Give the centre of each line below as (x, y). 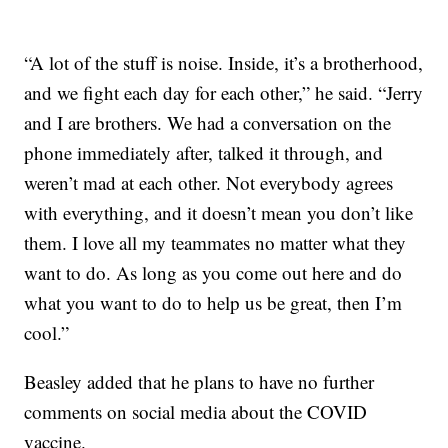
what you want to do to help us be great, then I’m (213, 303)
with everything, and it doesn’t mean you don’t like (219, 213)
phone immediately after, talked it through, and (204, 153)
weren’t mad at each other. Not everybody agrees (209, 183)
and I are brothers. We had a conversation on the (208, 123)
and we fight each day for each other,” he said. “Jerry (224, 93)
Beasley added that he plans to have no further (199, 382)
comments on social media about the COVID (196, 412)
